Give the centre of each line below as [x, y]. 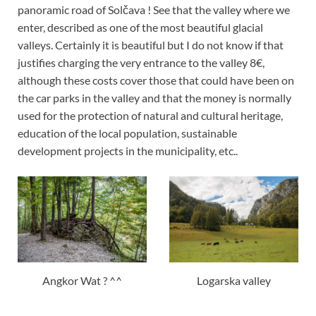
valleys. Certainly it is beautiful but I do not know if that [151, 44]
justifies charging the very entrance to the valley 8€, [141, 62]
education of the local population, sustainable [127, 133]
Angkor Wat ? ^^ [83, 280]
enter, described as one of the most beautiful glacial [140, 27]
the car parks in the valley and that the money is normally [154, 97]
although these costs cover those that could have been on [156, 80]
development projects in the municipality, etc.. [128, 150]
